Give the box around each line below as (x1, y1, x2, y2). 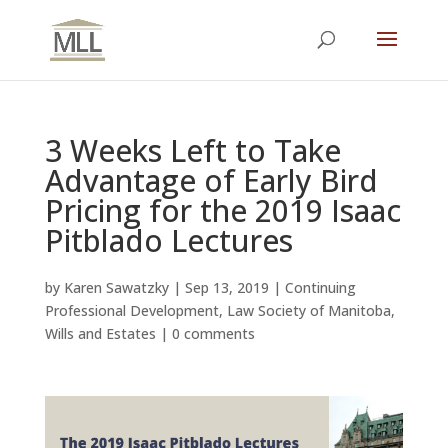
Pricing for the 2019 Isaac (44, 190, 401, 231)
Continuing (284, 278, 356, 297)
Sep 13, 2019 (184, 278, 269, 297)
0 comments (171, 324, 255, 343)
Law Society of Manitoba (226, 301, 391, 320)
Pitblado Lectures (44, 220, 293, 261)
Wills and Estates (44, 324, 156, 343)
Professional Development (44, 301, 219, 320)
